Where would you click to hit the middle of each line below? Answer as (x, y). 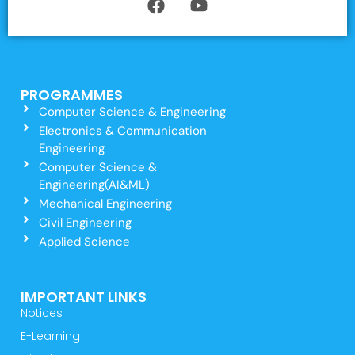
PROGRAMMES (72, 94)
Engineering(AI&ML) (94, 184)
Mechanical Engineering (105, 203)
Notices (42, 313)
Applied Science (84, 241)
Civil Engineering (85, 222)
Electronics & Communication (122, 130)
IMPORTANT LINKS (84, 296)
